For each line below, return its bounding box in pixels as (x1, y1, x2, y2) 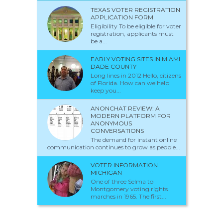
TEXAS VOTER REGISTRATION (91, 6, 180, 14)
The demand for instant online (91, 136, 177, 144)
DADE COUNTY (91, 63, 136, 71)
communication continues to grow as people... (47, 143, 180, 151)
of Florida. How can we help (91, 79, 169, 87)
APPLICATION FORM (91, 13, 153, 21)
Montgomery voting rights (91, 185, 168, 193)
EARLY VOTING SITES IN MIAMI (91, 55, 180, 63)
